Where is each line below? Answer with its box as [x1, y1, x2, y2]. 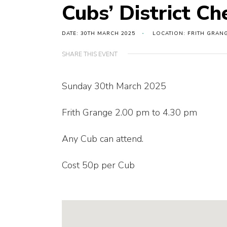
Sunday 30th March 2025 [62, 80, 166, 93]
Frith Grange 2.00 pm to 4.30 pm [62, 106, 197, 119]
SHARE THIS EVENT [62, 50, 118, 59]
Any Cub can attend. [62, 133, 143, 145]
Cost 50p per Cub [62, 159, 135, 172]
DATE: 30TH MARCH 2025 [62, 30, 135, 37]
